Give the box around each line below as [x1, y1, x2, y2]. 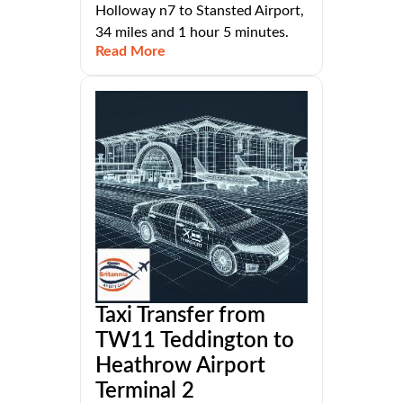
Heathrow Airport [95, 354, 265, 377]
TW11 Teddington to [95, 329, 294, 352]
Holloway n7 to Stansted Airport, [95, 3, 304, 18]
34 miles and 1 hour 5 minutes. [95, 24, 289, 40]
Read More [95, 43, 166, 58]
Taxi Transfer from [95, 304, 265, 327]
